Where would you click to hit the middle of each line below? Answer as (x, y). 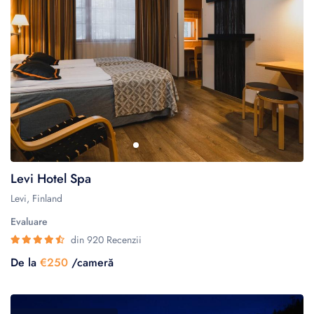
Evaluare (29, 222)
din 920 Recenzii (106, 240)
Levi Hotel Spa (51, 179)
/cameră (91, 263)
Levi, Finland (36, 199)
